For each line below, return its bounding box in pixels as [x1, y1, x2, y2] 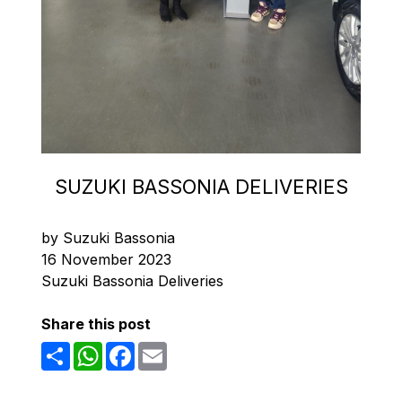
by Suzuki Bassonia [41, 228, 175, 247]
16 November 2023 [41, 249, 171, 268]
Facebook [135, 339, 203, 358]
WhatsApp [102, 339, 174, 358]
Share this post [41, 314, 151, 333]
